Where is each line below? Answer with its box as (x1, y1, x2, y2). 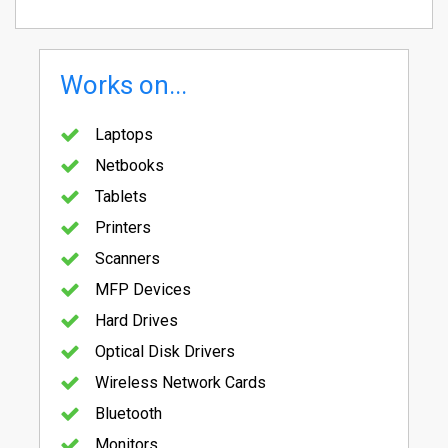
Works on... (60, 69, 187, 100)
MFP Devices (95, 279, 191, 299)
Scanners (95, 248, 160, 268)
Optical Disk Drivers (95, 341, 235, 361)
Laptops (95, 124, 153, 144)
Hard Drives (95, 310, 178, 330)
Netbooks (95, 155, 164, 175)
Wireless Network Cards (95, 372, 266, 392)
